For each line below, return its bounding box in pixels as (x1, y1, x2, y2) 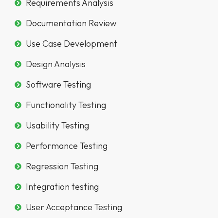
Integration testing (25, 181, 99, 193)
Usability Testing (25, 120, 89, 131)
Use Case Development (25, 38, 117, 50)
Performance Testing (25, 140, 108, 152)
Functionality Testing (25, 99, 106, 111)
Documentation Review (25, 18, 116, 29)
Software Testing (25, 79, 91, 91)
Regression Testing (25, 161, 98, 172)
